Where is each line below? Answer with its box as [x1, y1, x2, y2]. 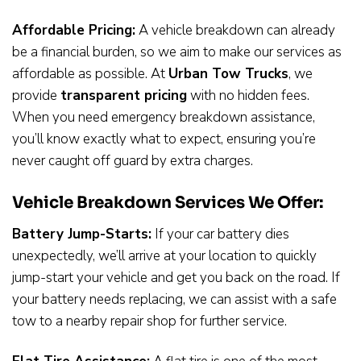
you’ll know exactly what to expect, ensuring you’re [12, 130, 316, 149]
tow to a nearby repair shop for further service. [12, 311, 287, 330]
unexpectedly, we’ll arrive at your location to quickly [12, 246, 317, 265]
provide [12, 86, 60, 106]
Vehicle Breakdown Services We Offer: [12, 192, 323, 213]
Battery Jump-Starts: [12, 224, 151, 243]
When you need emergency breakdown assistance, [12, 108, 315, 127]
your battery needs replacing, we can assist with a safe [12, 289, 337, 309]
